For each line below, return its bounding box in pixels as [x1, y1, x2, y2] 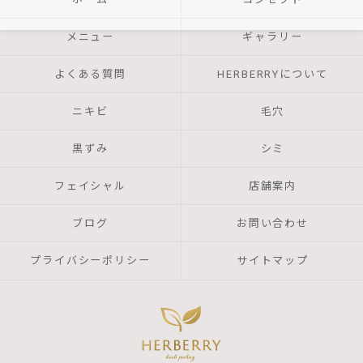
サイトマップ [236, 254, 310, 267]
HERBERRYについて [216, 68, 329, 80]
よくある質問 [53, 68, 127, 80]
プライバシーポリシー [29, 254, 152, 267]
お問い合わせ [236, 217, 310, 229]
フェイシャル [53, 180, 127, 192]
